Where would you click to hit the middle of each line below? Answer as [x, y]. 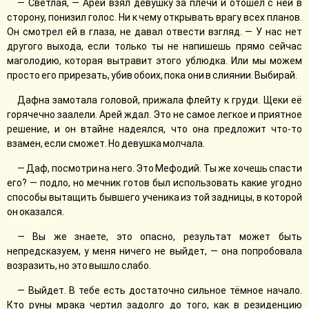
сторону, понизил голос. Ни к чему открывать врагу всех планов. [154, 17]
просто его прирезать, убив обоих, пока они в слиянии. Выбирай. [152, 75]
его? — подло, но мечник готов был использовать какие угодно [154, 183]
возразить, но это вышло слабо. [79, 266]
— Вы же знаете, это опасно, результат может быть [160, 237]
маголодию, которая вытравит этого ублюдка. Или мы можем [154, 61]
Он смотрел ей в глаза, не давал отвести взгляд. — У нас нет [154, 32]
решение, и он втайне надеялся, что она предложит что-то [154, 129]
